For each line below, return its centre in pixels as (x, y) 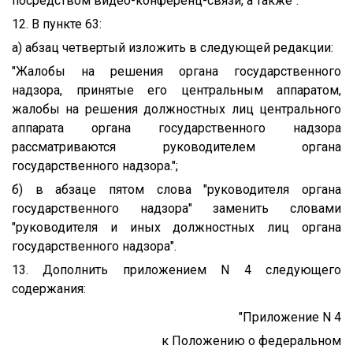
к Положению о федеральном (251, 340)
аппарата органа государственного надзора (176, 128)
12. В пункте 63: (57, 24)
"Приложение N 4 (290, 317)
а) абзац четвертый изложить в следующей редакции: (173, 47)
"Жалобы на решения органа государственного (176, 71)
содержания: (49, 288)
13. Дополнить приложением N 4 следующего (176, 269)
